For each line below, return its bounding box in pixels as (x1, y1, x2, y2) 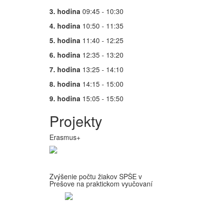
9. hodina (49, 93, 80, 103)
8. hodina (49, 79, 80, 89)
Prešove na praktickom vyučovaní (49, 179, 153, 188)
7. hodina (49, 64, 80, 74)
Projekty (49, 110, 102, 131)
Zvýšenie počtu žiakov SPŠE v (49, 171, 142, 181)
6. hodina (49, 50, 80, 60)
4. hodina (49, 21, 80, 31)
